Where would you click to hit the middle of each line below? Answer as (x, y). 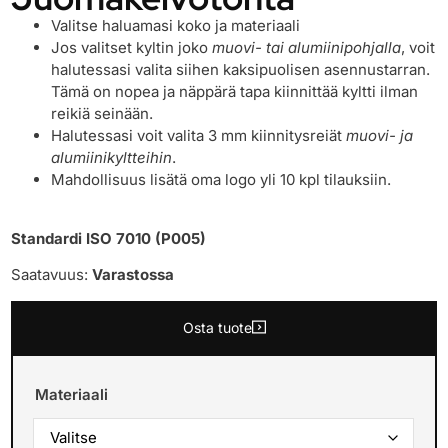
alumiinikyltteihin (112, 158)
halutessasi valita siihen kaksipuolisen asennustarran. (241, 70)
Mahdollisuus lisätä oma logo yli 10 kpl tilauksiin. (221, 180)
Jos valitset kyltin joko (132, 48)
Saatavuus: (52, 275)
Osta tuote (217, 327)
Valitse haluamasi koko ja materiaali (176, 26)
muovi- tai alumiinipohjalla (307, 48)
